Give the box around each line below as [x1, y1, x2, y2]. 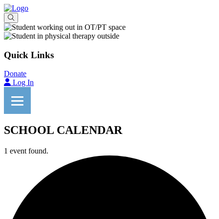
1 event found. [4, 147, 48, 155]
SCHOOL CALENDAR [4, 124, 122, 137]
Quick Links [4, 49, 54, 60]
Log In [13, 78, 34, 87]
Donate [4, 69, 26, 78]
